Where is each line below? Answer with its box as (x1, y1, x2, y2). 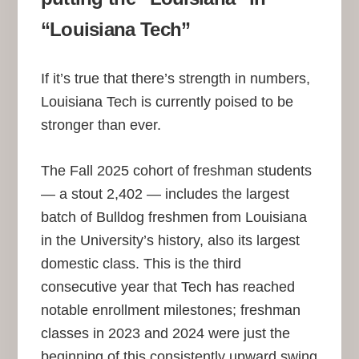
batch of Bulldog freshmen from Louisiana (40, 209, 307, 226)
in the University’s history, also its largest (40, 232, 300, 249)
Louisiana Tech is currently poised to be (40, 94, 293, 111)
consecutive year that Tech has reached (40, 279, 295, 296)
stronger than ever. (40, 117, 161, 134)
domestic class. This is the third (40, 256, 241, 272)
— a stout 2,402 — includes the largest (40, 186, 289, 203)
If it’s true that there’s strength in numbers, (40, 71, 310, 87)
